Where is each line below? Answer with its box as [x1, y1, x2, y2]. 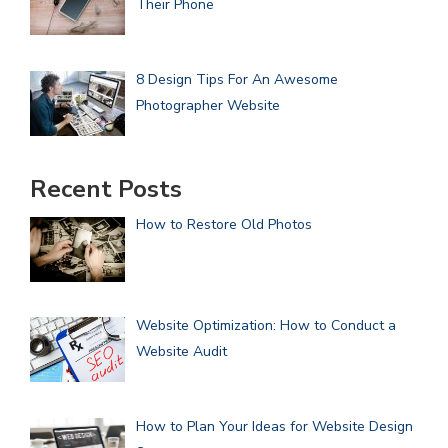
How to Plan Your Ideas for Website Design [135, 416, 413, 436]
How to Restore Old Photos [135, 215, 312, 235]
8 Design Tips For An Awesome [135, 69, 338, 89]
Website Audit [135, 342, 227, 362]
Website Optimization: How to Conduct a [135, 316, 396, 336]
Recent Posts [30, 173, 182, 206]
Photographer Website [135, 95, 280, 115]
